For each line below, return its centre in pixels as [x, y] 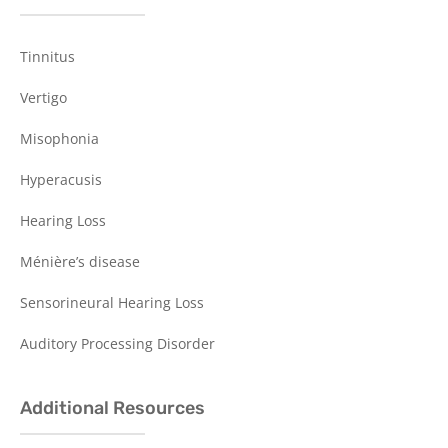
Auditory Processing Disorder [117, 343]
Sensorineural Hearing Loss [112, 302]
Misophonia [59, 138]
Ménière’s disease [80, 261]
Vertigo [43, 97]
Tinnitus [47, 56]
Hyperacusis [61, 179]
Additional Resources [112, 407]
